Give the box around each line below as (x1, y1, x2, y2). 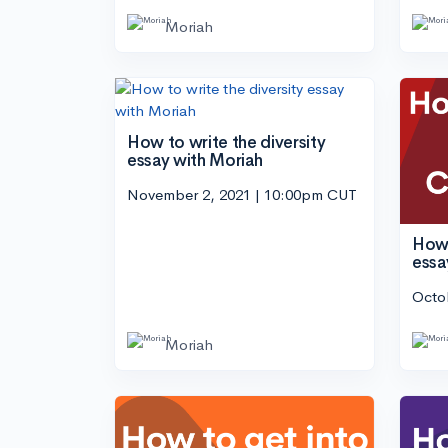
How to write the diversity (127, 132, 326, 154)
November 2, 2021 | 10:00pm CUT (127, 184, 357, 204)
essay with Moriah (127, 150, 263, 172)
